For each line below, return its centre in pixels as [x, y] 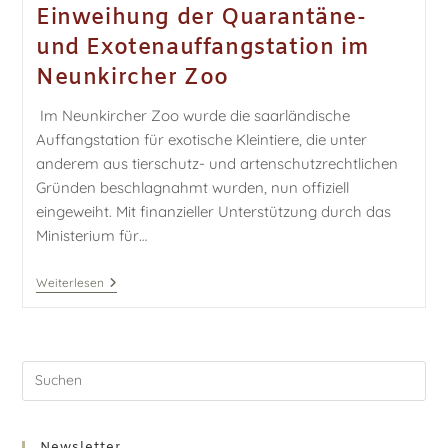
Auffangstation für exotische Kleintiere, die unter [201, 139]
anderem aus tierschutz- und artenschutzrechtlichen [216, 163]
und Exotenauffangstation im [202, 48]
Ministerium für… [91, 235]
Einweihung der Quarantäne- [201, 18]
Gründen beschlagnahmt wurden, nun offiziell [192, 187]
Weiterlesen [69, 282]
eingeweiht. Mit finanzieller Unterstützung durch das [213, 211]
